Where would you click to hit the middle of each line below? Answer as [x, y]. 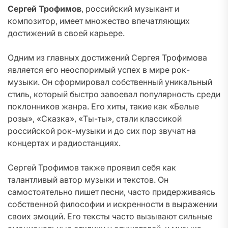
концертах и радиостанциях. [64, 143]
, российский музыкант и [130, 9]
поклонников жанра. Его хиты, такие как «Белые [103, 106]
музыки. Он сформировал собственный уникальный [110, 82]
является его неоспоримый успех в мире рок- [99, 70]
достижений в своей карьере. [66, 33]
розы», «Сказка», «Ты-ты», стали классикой [95, 119]
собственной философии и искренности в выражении [112, 204]
